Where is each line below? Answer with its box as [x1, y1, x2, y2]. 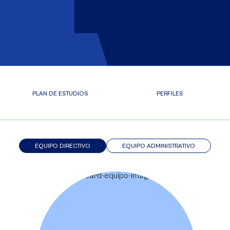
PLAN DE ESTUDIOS [32, 90, 88, 97]
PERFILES [156, 90, 183, 97]
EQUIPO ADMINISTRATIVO [122, 143, 195, 149]
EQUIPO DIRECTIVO [35, 143, 90, 149]
